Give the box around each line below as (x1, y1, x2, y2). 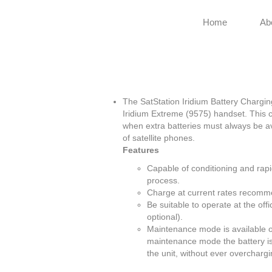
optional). (147, 212, 183, 222)
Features (123, 145, 159, 155)
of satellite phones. (123, 133, 195, 143)
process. (147, 175, 180, 185)
